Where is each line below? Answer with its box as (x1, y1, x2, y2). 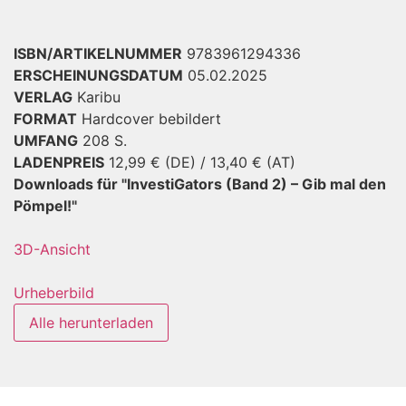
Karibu (77, 87, 121, 106)
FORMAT (14, 109, 77, 128)
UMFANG (14, 130, 78, 150)
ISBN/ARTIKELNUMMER (14, 43, 182, 63)
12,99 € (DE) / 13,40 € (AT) (109, 152, 295, 171)
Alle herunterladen (29, 313, 153, 332)
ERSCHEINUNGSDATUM (14, 65, 183, 84)
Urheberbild (14, 283, 94, 302)
